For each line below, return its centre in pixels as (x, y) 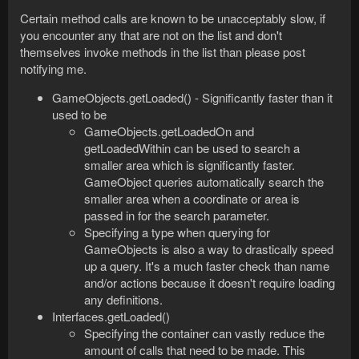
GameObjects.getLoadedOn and (169, 131)
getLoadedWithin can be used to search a (192, 148)
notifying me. (53, 69)
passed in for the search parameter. (177, 216)
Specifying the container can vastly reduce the (204, 333)
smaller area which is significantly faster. (190, 165)
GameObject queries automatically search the (204, 182)
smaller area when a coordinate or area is (192, 199)
